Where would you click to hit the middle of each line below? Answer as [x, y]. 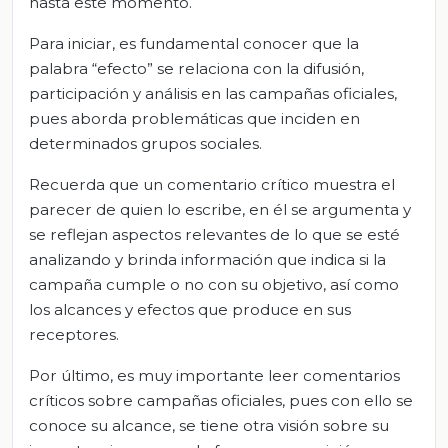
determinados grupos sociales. [145, 144]
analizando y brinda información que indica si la [207, 260]
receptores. [74, 335]
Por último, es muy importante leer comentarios [214, 376]
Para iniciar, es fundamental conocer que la [194, 44]
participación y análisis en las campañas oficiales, [213, 94]
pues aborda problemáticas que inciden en [194, 119]
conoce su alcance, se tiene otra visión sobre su [209, 426]
